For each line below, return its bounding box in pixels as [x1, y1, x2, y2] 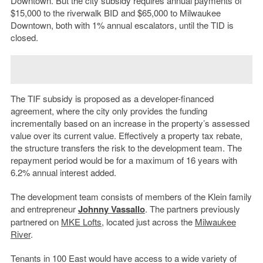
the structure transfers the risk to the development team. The [10, 141, 242, 154]
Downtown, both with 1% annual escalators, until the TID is [10, 19, 234, 32]
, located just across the [101, 215, 195, 228]
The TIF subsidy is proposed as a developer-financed [10, 92, 214, 105]
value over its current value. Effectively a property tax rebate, [10, 129, 242, 142]
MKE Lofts [60, 215, 102, 228]
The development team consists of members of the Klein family [10, 190, 252, 203]
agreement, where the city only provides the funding [10, 104, 207, 117]
